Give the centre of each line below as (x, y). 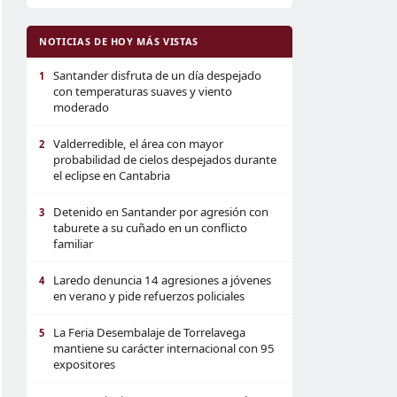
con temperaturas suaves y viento (143, 91)
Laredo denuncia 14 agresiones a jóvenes (162, 280)
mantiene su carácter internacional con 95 (164, 348)
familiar (73, 244)
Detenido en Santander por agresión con (161, 212)
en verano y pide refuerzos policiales (149, 296)
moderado (81, 107)
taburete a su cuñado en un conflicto (150, 228)
